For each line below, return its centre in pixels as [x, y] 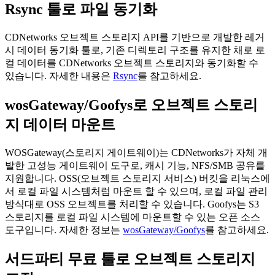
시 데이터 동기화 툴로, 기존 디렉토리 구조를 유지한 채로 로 [135, 50]
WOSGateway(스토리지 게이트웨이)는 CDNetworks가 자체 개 [136, 152]
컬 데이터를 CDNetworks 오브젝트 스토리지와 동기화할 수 [132, 63]
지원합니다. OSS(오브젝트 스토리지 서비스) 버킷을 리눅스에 [137, 178]
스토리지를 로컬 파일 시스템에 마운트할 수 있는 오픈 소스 [133, 217]
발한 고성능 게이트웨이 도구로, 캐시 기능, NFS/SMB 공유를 [135, 165]
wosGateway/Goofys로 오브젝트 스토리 [131, 105]
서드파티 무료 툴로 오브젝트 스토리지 [130, 259]
